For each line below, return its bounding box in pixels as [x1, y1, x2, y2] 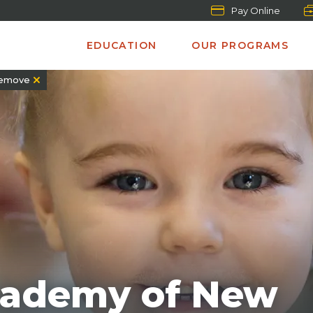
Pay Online [231, 5, 280, 16]
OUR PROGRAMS [191, 39, 289, 52]
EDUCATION [86, 39, 157, 52]
